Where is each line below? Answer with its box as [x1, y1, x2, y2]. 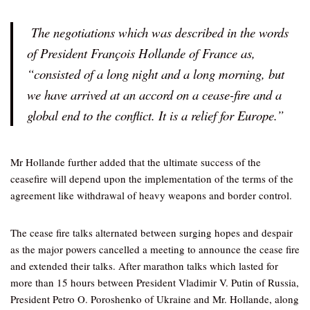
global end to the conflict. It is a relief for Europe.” [27, 107, 284, 124]
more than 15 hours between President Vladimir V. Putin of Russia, [10, 275, 299, 289]
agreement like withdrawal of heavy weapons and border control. [10, 188, 292, 202]
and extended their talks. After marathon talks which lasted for [10, 259, 278, 273]
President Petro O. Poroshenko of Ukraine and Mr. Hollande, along [10, 292, 299, 306]
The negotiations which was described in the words [27, 24, 289, 41]
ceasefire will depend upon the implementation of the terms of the [10, 172, 293, 185]
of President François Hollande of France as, [27, 44, 255, 62]
